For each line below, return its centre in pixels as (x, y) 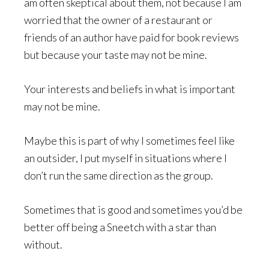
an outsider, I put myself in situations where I (125, 158)
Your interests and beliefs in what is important (130, 89)
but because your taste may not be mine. (116, 55)
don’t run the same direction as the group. (119, 175)
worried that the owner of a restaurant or (118, 20)
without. (43, 244)
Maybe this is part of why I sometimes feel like (129, 141)
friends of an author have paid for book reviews (131, 37)
